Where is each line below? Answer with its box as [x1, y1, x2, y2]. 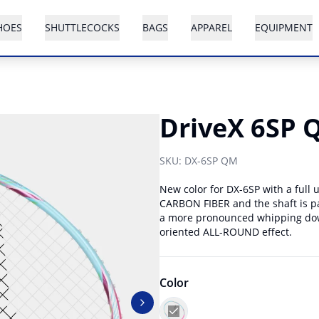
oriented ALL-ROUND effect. [159, 225, 292, 239]
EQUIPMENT [255, 21, 313, 34]
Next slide [141, 301, 189, 315]
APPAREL [191, 21, 232, 34]
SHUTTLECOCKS [45, 21, 120, 34]
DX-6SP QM [184, 154, 238, 167]
